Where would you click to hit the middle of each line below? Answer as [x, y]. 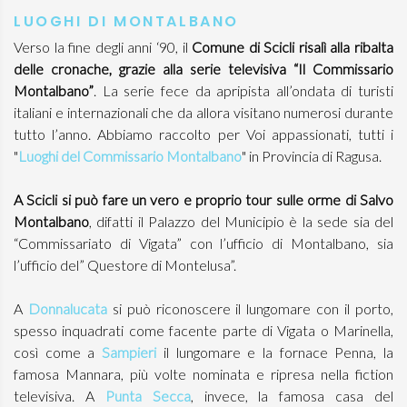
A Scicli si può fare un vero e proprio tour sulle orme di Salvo [203, 199]
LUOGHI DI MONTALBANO [126, 21]
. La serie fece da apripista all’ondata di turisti [243, 90]
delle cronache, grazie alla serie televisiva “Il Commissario [203, 69]
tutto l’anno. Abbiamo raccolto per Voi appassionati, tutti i [203, 134]
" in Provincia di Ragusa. [312, 156]
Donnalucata [70, 308]
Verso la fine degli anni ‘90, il [103, 47]
